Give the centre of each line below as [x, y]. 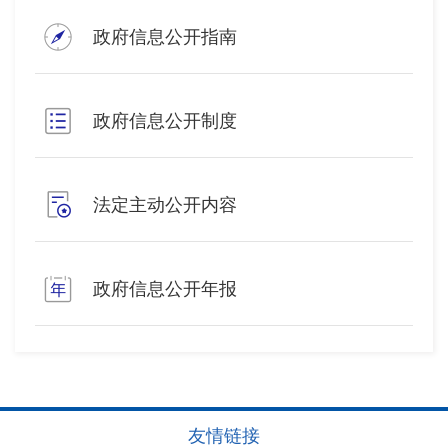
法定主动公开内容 [165, 205]
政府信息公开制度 [165, 121]
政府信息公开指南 [165, 37]
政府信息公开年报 [165, 289]
